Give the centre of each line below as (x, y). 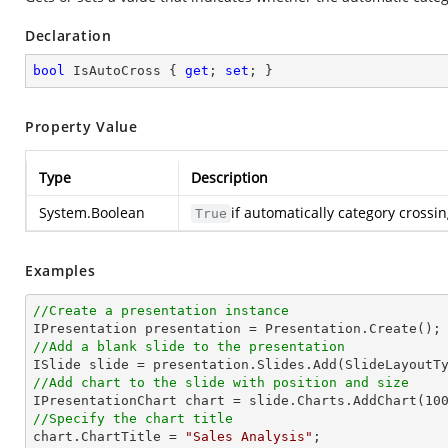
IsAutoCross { (125, 70)
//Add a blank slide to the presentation (189, 346)
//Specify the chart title (133, 418)
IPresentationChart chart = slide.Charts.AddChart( (229, 400)
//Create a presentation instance (161, 310)
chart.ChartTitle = (109, 436)
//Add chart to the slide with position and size (221, 382)
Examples (60, 270)
